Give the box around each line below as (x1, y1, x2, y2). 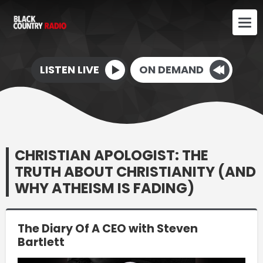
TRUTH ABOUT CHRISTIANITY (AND (15, 161, 256, 181)
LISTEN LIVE (39, 62, 99, 77)
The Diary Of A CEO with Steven (18, 220, 198, 237)
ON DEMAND (139, 62, 204, 77)
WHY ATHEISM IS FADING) (15, 178, 194, 198)
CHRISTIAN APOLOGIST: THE (15, 145, 208, 165)
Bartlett (18, 234, 65, 250)
